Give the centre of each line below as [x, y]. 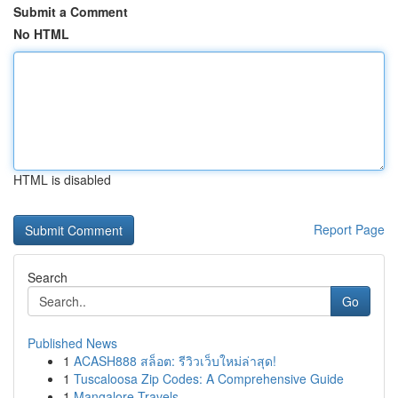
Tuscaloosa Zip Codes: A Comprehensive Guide [209, 378]
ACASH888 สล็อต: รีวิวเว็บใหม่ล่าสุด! [175, 361]
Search [48, 277]
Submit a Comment [71, 12]
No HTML [41, 34]
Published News [72, 343]
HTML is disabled [62, 179]
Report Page [349, 229]
